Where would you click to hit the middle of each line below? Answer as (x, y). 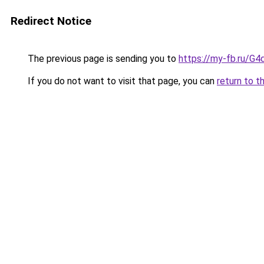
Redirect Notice (51, 21)
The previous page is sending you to (102, 59)
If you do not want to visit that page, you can (121, 81)
